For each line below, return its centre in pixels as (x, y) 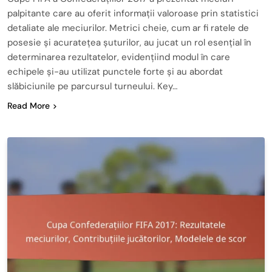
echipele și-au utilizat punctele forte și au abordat (115, 71)
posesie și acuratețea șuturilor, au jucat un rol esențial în (129, 42)
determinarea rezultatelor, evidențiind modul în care (119, 57)
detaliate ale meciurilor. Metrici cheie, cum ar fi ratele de (128, 28)
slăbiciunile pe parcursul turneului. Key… (92, 86)
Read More (29, 105)
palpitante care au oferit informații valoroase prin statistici (133, 13)
